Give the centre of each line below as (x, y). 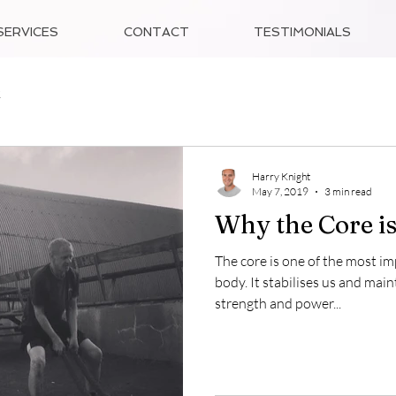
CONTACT (156, 32)
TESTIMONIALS (302, 32)
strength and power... (278, 303)
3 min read (348, 191)
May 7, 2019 (280, 191)
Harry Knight (281, 176)
